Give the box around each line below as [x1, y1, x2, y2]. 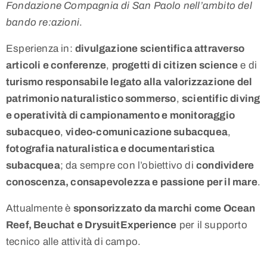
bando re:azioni [6, 17, 79, 29]
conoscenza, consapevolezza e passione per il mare [6, 176, 257, 188]
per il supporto [176, 219, 247, 231]
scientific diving [182, 93, 260, 105]
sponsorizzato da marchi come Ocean [73, 203, 256, 215]
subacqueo [6, 126, 60, 138]
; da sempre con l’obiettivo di [60, 160, 197, 172]
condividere [196, 160, 254, 172]
